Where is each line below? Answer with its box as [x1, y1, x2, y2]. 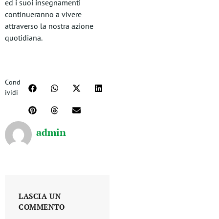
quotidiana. [5, 33, 43, 43]
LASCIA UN [19, 191, 61, 201]
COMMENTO [19, 202, 65, 212]
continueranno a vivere [5, 9, 82, 19]
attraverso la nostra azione [5, 21, 93, 31]
